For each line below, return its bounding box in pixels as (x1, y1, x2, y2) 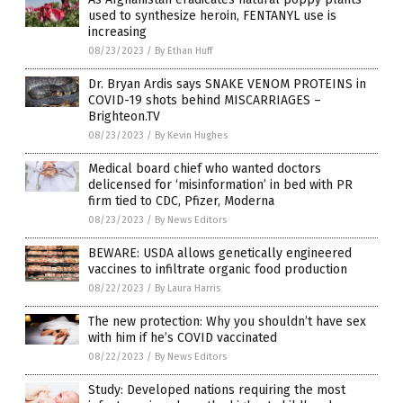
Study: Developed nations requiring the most (88, 382, 345, 399)
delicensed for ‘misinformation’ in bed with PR (88, 177, 353, 193)
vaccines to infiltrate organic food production (88, 262, 347, 278)
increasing (88, 24, 147, 40)
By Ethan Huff (155, 45, 212, 58)
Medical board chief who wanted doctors (88, 161, 321, 177)
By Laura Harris (155, 282, 220, 295)
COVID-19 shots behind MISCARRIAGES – (88, 93, 321, 109)
